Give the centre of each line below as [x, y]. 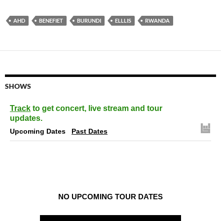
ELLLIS [123, 20]
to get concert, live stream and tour [96, 108]
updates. [26, 118]
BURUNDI [89, 20]
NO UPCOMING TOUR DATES [110, 196]
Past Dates [90, 131]
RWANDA [157, 20]
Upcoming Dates [38, 131]
